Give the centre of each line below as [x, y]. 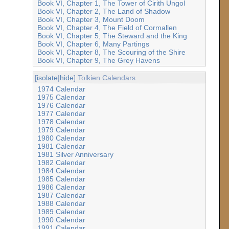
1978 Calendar [61, 122]
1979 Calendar [61, 130]
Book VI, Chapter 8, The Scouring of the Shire [111, 52]
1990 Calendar [61, 220]
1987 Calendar [61, 196]
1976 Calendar [61, 106]
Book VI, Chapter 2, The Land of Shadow [104, 12]
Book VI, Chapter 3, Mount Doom [91, 20]
